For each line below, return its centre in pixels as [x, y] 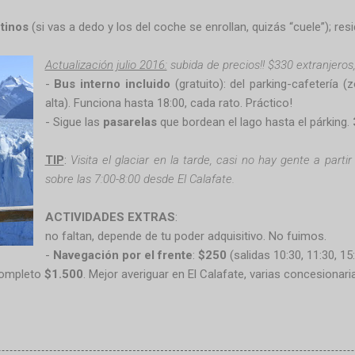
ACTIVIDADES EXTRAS [110, 217]
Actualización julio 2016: [106, 65]
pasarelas [130, 122]
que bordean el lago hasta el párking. [254, 122]
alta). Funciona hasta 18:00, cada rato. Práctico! [168, 103]
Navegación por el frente [122, 255]
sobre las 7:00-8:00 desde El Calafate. [139, 179]
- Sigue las [74, 122]
